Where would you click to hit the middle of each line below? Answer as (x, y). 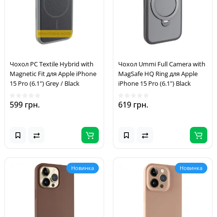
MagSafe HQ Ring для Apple (158, 74)
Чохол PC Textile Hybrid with (52, 64)
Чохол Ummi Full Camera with (162, 64)
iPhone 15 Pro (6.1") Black (155, 83)
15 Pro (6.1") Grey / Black (45, 83)
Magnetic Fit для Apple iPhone (53, 74)
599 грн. (25, 105)
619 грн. (133, 105)
